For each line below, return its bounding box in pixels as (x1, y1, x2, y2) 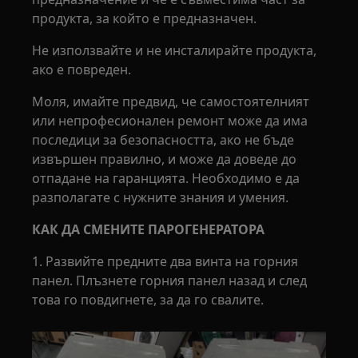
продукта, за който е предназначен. (32, 10, 257, 27)
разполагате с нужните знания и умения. (32, 189, 289, 206)
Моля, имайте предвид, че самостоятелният (32, 93, 310, 110)
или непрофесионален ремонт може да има (32, 112, 308, 129)
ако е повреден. (32, 61, 132, 78)
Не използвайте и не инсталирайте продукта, (32, 42, 317, 59)
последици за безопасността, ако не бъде (32, 131, 295, 149)
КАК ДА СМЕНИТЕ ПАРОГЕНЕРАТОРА (32, 221, 265, 238)
